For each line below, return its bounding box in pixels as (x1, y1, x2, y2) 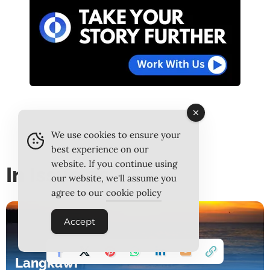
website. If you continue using (51, 158, 177, 169)
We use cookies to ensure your (51, 129, 181, 140)
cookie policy (106, 187, 162, 198)
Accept (64, 216, 95, 227)
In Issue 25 (6, 163, 110, 187)
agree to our (51, 187, 106, 198)
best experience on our (51, 143, 149, 155)
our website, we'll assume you (51, 172, 177, 184)
